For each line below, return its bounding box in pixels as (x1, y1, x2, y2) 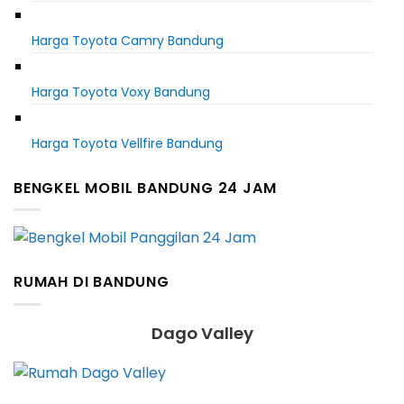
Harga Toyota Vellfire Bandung (32, 133, 223, 152)
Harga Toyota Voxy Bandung (32, 82, 210, 101)
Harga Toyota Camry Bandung (32, 31, 224, 50)
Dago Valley (151, 321, 253, 344)
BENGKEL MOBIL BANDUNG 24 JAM (14, 177, 277, 198)
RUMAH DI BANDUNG (14, 271, 170, 293)
